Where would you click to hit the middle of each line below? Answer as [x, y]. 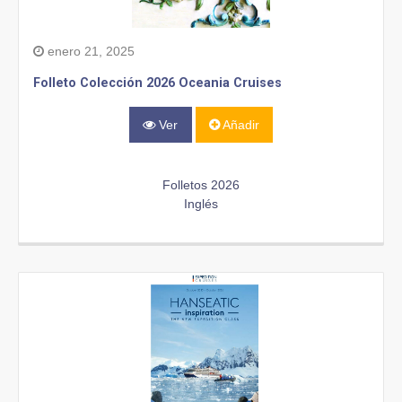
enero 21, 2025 [89, 51]
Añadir [239, 124]
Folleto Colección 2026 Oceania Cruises [157, 83]
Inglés [201, 204]
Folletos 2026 [201, 185]
